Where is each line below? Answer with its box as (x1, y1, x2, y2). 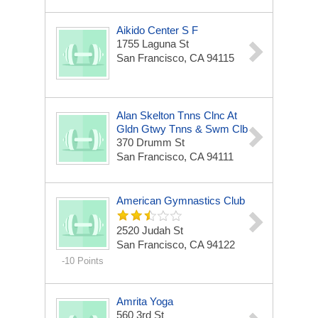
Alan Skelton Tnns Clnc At (116, 109, 237, 121)
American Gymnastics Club (116, 194, 245, 207)
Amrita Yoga (116, 295, 173, 307)
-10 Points (62, 256, 104, 266)
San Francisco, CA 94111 (116, 150, 234, 163)
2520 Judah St (116, 224, 183, 236)
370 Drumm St (116, 136, 185, 148)
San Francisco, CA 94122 (116, 238, 235, 251)
